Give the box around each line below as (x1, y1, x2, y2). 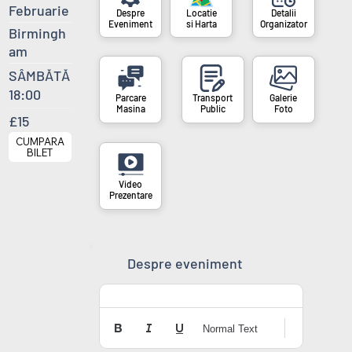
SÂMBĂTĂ (8, 66, 70, 84)
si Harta (185, 17, 217, 29)
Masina (115, 103, 145, 114)
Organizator (259, 17, 307, 29)
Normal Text (203, 322, 258, 335)
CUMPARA (15, 135, 64, 148)
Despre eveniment (127, 255, 244, 273)
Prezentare (108, 189, 152, 201)
